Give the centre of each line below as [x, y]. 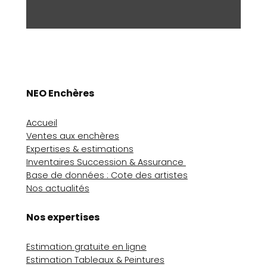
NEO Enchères [60, 94]
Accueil [41, 123]
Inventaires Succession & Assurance [106, 162]
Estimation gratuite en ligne [86, 247]
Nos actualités [58, 189]
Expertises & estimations [80, 149]
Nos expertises [63, 218]
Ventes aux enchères [72, 136]
